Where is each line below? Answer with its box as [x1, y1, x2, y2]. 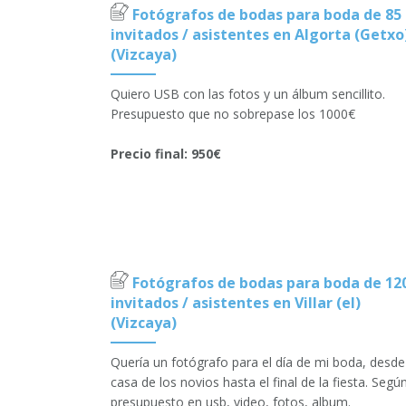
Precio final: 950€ [111, 145, 221, 163]
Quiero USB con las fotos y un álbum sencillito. [111, 85, 385, 103]
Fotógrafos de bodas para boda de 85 [132, 5, 401, 25]
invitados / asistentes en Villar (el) [111, 293, 361, 314]
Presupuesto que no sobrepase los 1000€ [111, 105, 355, 123]
